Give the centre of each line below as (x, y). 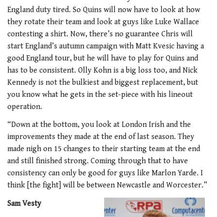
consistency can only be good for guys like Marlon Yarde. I (105, 173)
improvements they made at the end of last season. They (101, 137)
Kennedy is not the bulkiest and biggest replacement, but (103, 82)
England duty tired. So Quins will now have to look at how (104, 10)
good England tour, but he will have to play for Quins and (103, 58)
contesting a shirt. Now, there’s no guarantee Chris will (100, 34)
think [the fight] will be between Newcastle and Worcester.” (107, 186)
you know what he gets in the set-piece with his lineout (100, 94)
